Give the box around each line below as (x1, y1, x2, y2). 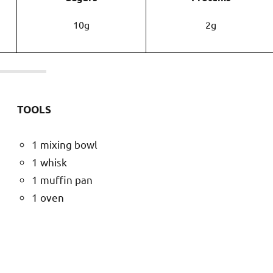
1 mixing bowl (32, 137, 97, 151)
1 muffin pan (32, 172, 93, 186)
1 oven (32, 190, 64, 204)
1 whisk (32, 155, 67, 168)
